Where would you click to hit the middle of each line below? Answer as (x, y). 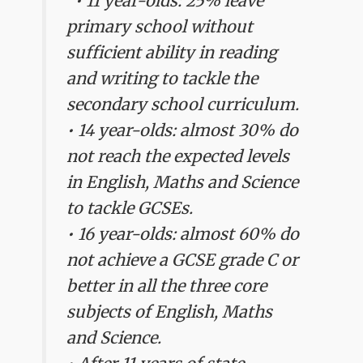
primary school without (160, 26)
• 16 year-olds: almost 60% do (183, 233)
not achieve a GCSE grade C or (183, 259)
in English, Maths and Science (183, 181)
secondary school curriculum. (183, 104)
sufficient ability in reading (172, 52)
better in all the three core (167, 285)
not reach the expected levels (178, 156)
